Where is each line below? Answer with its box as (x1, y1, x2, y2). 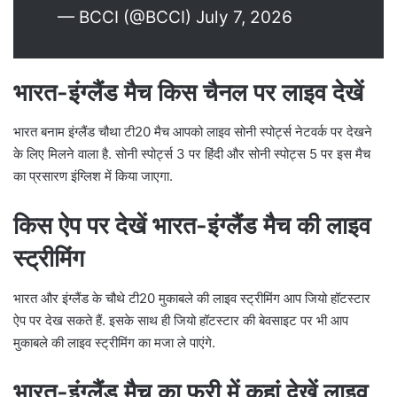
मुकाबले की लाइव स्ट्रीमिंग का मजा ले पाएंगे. (13, 333, 215, 351)
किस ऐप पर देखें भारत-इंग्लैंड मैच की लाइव (13, 211, 370, 241)
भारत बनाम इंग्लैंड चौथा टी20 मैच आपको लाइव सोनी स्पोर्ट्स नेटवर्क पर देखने (13, 123, 372, 141)
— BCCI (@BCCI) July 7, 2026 (58, 6, 292, 27)
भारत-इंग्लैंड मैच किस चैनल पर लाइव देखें (13, 77, 363, 107)
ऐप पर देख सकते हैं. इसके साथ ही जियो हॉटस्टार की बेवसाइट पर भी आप (13, 311, 348, 329)
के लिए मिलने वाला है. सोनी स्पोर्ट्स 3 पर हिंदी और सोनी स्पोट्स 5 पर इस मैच (13, 145, 370, 163)
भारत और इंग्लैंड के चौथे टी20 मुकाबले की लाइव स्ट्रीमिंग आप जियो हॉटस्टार (13, 289, 370, 307)
